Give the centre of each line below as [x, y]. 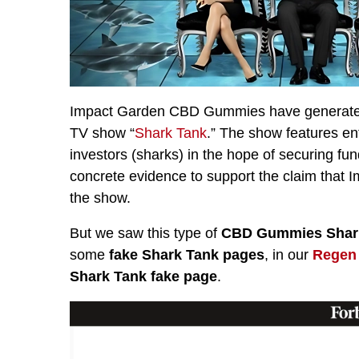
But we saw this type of [145, 234]
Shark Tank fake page [143, 277]
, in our [288, 255]
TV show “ [102, 133]
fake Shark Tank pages [187, 255]
